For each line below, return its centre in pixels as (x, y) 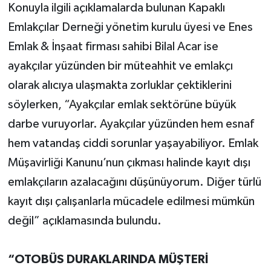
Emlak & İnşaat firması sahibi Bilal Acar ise (113, 47)
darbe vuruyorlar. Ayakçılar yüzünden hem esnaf (131, 124)
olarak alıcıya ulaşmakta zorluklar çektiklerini (119, 86)
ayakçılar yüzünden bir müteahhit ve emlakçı (120, 66)
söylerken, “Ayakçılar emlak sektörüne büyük (122, 105)
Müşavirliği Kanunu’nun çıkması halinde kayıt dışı (129, 163)
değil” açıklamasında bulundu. (84, 221)
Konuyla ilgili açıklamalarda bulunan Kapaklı (116, 8)
